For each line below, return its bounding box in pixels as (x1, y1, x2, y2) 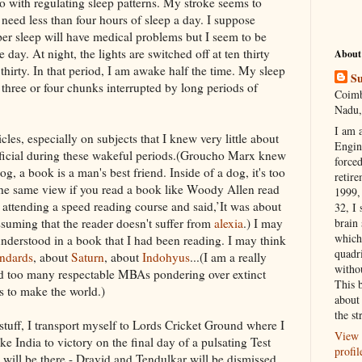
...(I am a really (190, 248, 267, 265)
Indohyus (142, 248, 190, 265)
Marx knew (225, 146, 286, 163)
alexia (214, 214, 243, 231)
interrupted (107, 78, 162, 95)
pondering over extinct (150, 265, 266, 282)
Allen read (224, 180, 280, 197)
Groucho (180, 146, 225, 163)
